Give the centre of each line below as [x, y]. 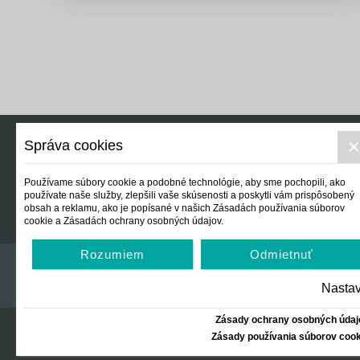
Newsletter [108, 86]
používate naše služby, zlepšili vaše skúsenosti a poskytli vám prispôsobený [189, 195]
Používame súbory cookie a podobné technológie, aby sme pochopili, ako [185, 182]
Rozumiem [112, 254]
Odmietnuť [281, 254]
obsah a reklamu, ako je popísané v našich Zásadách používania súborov [184, 208]
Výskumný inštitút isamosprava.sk [170, 47]
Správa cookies [74, 145]
